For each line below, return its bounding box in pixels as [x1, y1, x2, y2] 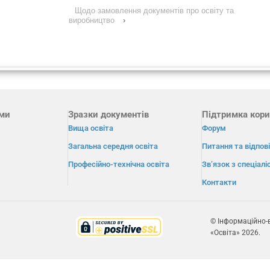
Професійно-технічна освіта [68, 160, 170, 169]
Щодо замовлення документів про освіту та [75, 5, 234, 15]
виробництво [69, 15, 115, 25]
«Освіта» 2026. [210, 228, 261, 237]
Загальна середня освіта [68, 142, 159, 151]
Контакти [202, 178, 237, 187]
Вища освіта [68, 124, 114, 133]
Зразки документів [68, 109, 149, 120]
